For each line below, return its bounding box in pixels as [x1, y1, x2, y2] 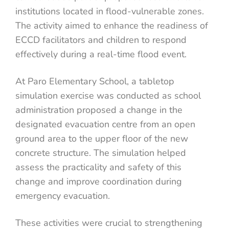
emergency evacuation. [15, 190, 110, 202]
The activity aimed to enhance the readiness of [15, 19, 208, 32]
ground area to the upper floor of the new [15, 132, 188, 145]
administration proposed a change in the [15, 104, 182, 117]
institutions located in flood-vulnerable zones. [15, 5, 204, 18]
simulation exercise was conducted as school [15, 89, 201, 102]
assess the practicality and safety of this [15, 161, 181, 174]
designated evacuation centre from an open [15, 118, 195, 131]
